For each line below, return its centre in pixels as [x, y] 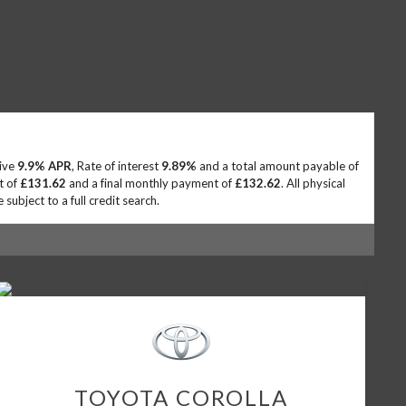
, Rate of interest [116, 166]
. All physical [313, 183]
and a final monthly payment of [150, 183]
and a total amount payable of [277, 166]
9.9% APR [44, 166]
